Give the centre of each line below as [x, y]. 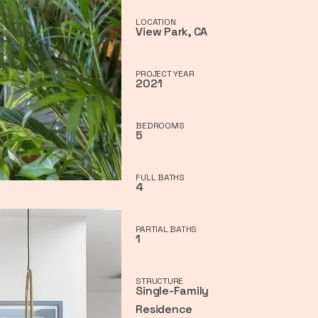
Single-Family [172, 290]
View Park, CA [172, 31]
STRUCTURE [160, 281]
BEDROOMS [160, 125]
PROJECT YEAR [165, 73]
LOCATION [156, 22]
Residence [164, 309]
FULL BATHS [160, 177]
